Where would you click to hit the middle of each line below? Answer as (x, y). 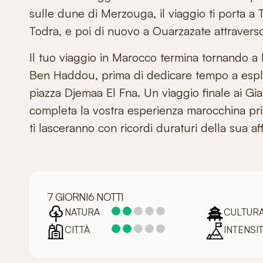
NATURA (82, 212)
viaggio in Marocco (110, 57)
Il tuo (44, 57)
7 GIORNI (68, 196)
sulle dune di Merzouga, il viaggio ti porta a (144, 14)
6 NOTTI (106, 196)
